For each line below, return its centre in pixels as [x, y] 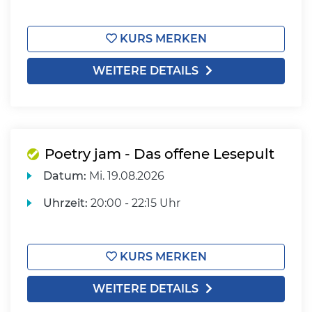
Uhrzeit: [66, 203]
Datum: [65, 176]
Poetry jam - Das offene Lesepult [159, 154]
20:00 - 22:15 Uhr [134, 203]
